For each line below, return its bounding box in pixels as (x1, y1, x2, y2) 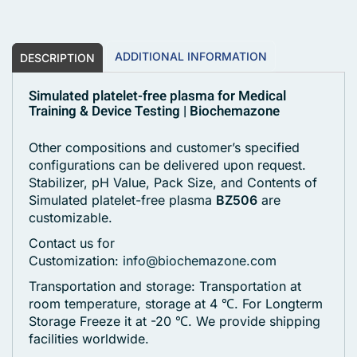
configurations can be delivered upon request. (29, 157, 306, 174)
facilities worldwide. (29, 331, 149, 347)
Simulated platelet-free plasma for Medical (29, 86, 286, 107)
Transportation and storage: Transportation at (29, 278, 301, 295)
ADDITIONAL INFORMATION (115, 49, 267, 64)
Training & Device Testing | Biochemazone (29, 101, 280, 122)
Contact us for (29, 235, 115, 252)
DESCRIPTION (20, 51, 95, 65)
